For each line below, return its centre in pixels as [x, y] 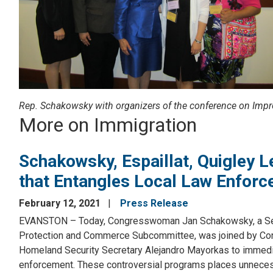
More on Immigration [108, 125]
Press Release [154, 204]
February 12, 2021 [61, 204]
